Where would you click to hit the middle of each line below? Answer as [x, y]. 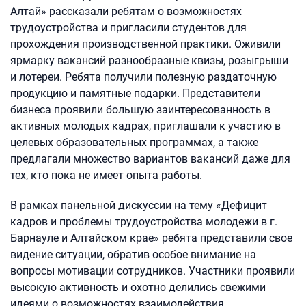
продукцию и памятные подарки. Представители [135, 94]
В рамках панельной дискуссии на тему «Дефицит [139, 206]
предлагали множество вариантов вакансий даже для [150, 159]
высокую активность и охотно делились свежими [138, 288]
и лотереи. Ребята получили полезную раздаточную [143, 77]
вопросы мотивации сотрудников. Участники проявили [153, 271]
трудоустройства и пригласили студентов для [128, 28]
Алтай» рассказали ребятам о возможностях [126, 12]
